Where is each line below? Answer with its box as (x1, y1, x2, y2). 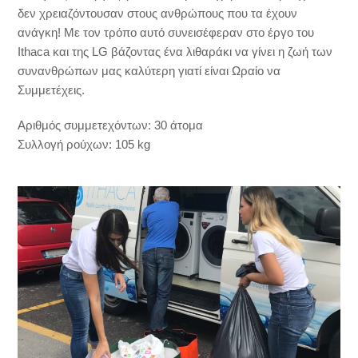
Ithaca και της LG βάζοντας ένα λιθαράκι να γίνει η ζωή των (18, 45, 333, 58)
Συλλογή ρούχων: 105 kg (18, 137, 151, 151)
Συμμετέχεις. (18, 83, 86, 97)
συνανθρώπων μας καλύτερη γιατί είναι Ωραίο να (18, 64, 281, 78)
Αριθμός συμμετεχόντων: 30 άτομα (18, 118, 204, 132)
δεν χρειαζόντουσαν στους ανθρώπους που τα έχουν (18, 6, 298, 20)
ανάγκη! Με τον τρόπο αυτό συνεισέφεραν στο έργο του (18, 26, 315, 39)
